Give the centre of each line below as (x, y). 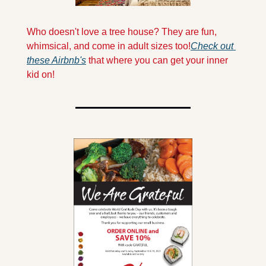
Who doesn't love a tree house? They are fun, (122, 32)
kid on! (41, 75)
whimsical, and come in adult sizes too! (109, 46)
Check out (212, 46)
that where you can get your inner (157, 61)
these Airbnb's (56, 61)
